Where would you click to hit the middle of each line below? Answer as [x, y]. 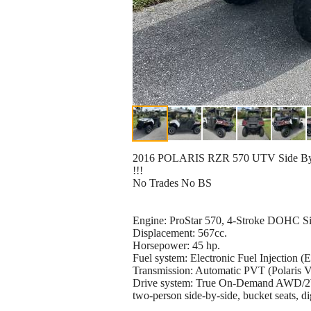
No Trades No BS [172, 183]
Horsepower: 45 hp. [176, 246]
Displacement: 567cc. [180, 233]
